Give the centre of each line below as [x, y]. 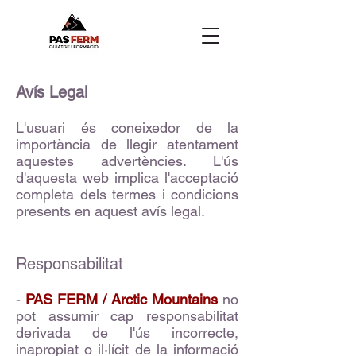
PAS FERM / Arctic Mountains [122, 299]
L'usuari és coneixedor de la [127, 128]
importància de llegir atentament [127, 144]
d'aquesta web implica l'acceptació [127, 178]
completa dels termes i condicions [127, 194]
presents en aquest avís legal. [110, 211]
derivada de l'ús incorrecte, [127, 333]
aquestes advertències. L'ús [127, 161]
